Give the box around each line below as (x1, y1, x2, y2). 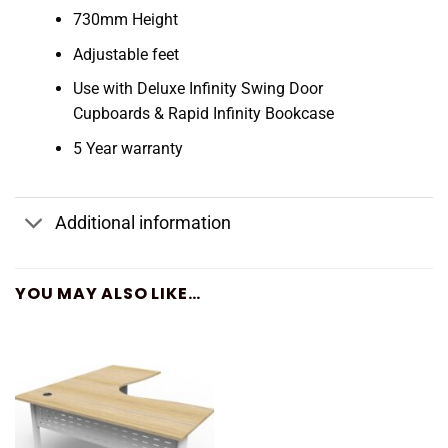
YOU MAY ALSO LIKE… (15, 282, 201, 306)
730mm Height (72, 9, 178, 29)
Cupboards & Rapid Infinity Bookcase (72, 104, 334, 124)
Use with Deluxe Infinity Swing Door (72, 79, 323, 99)
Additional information (55, 213, 232, 234)
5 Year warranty (72, 138, 183, 158)
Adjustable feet (72, 44, 179, 64)
